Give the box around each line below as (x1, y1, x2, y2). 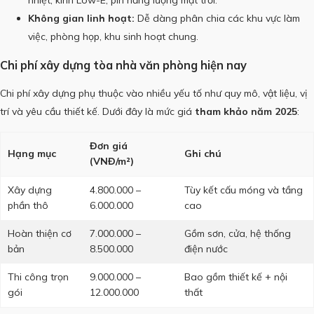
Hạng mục (8, 147, 56, 161)
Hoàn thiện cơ (8, 227, 71, 240)
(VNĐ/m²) (90, 155, 134, 168)
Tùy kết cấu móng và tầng (184, 184, 303, 197)
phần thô (8, 199, 48, 212)
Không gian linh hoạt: (28, 12, 135, 25)
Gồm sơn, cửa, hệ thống (184, 227, 291, 240)
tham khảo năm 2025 (195, 105, 297, 118)
